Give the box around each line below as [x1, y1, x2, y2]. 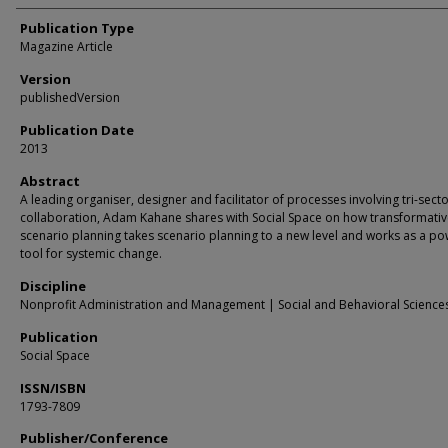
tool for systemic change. [20, 245, 162, 262]
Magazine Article [20, 38, 113, 55]
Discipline [20, 277, 86, 295]
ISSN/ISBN [20, 379, 86, 397]
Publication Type [20, 19, 134, 37]
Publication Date [20, 121, 134, 139]
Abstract [20, 172, 80, 190]
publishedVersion [20, 89, 120, 106]
